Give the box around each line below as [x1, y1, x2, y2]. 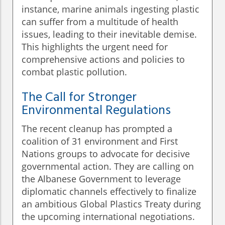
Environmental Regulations [22, 100, 171, 122]
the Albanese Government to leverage [22, 173, 181, 185]
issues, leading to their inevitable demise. [22, 28, 197, 41]
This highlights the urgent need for [22, 41, 168, 53]
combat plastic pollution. [22, 66, 127, 78]
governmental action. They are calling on [22, 160, 194, 173]
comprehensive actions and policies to [22, 53, 185, 66]
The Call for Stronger [22, 87, 137, 108]
